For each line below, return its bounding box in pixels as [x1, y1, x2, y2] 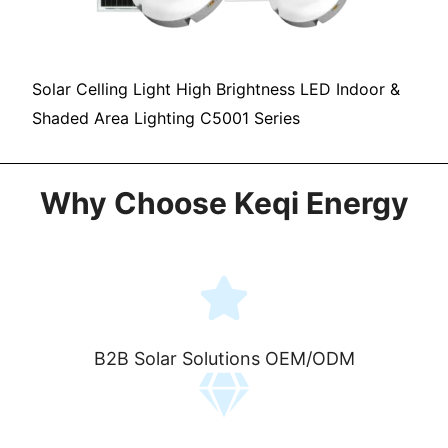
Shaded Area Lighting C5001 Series [32, 107, 301, 128]
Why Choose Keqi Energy [39, 184, 409, 221]
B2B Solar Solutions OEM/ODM [93, 347, 355, 369]
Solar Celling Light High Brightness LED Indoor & [32, 78, 401, 99]
